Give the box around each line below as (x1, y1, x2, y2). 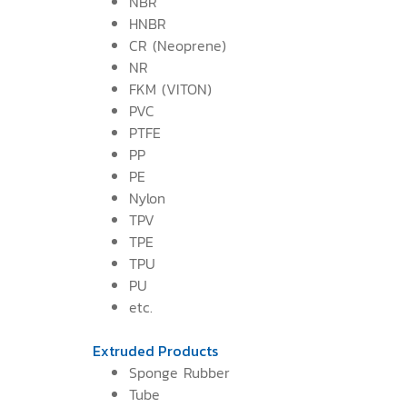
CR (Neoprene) (129, 34, 226, 56)
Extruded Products (93, 339, 218, 362)
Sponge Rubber (129, 361, 230, 383)
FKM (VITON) (129, 77, 212, 100)
